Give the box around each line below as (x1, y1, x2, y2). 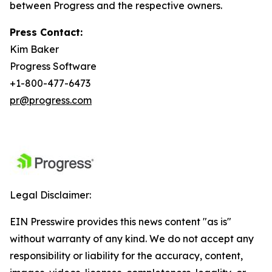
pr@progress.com (10, 94, 92, 106)
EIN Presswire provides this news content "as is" (10, 216, 231, 228)
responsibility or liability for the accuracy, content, (10, 250, 243, 262)
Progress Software (10, 60, 97, 72)
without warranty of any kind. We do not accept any (10, 233, 254, 245)
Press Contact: (10, 26, 83, 38)
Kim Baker (10, 43, 59, 55)
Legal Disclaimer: (10, 189, 91, 201)
